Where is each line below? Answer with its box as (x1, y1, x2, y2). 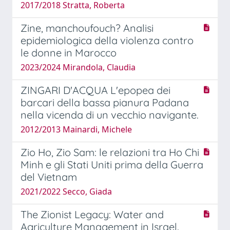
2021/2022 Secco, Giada (21, 185, 112, 197)
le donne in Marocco (21, 46, 117, 59)
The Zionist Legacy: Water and (21, 207, 164, 221)
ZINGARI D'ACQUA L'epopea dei (21, 83, 170, 97)
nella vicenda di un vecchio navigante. (21, 108, 199, 121)
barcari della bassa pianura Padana (21, 95, 189, 109)
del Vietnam (21, 170, 77, 183)
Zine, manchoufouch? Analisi (21, 21, 154, 34)
